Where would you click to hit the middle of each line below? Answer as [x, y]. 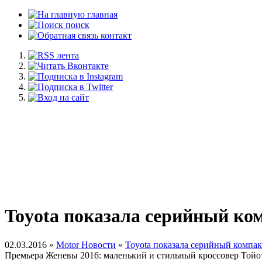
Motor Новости [86, 244]
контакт [115, 35]
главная [101, 14]
